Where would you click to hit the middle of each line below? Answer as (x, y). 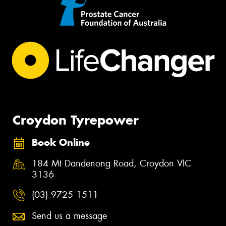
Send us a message (69, 216)
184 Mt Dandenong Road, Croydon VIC (111, 164)
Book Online (61, 142)
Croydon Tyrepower (76, 120)
